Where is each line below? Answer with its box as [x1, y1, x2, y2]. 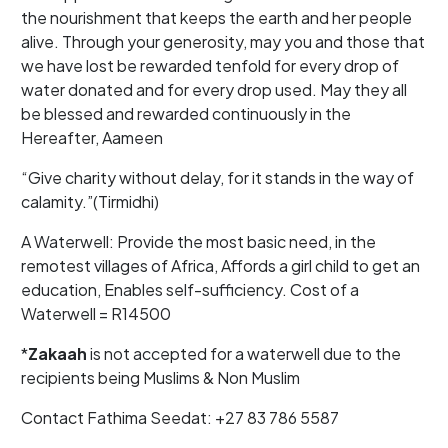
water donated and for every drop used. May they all [21, 79, 408, 100]
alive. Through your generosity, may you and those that [21, 31, 426, 52]
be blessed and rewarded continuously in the [21, 103, 352, 124]
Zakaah [28, 343, 88, 364]
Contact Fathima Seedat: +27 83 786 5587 [21, 407, 340, 428]
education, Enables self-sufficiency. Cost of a [21, 279, 360, 300]
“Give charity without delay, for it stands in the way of [21, 167, 415, 188]
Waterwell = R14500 [21, 303, 172, 324]
